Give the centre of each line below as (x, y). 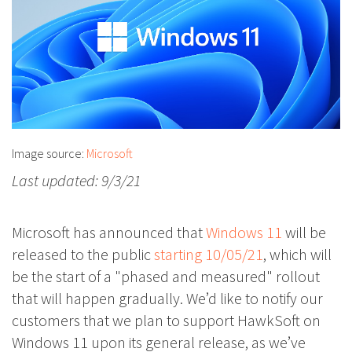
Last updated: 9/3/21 (76, 181)
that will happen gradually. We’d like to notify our (167, 299)
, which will (297, 255)
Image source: (49, 154)
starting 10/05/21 (209, 255)
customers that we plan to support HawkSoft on (166, 321)
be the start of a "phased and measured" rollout (166, 277)
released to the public (83, 255)
